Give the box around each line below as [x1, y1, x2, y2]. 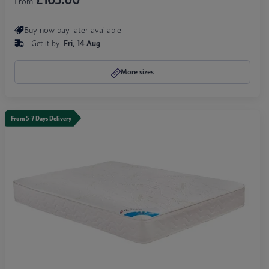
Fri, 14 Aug [64, 38, 101, 49]
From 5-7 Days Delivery [11, 114, 72, 122]
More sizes [121, 67, 154, 77]
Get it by [31, 38, 62, 49]
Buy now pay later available [24, 24, 122, 35]
